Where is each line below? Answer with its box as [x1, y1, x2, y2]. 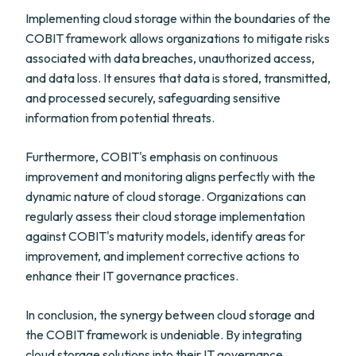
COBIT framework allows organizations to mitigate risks [25, 30, 330, 46]
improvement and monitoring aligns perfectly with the [25, 168, 315, 184]
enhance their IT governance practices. [25, 268, 238, 284]
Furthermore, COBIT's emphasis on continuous [25, 149, 278, 164]
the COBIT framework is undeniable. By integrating [25, 327, 302, 342]
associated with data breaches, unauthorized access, [25, 50, 315, 66]
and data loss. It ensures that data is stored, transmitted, [25, 70, 331, 86]
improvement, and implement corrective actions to [25, 248, 300, 264]
